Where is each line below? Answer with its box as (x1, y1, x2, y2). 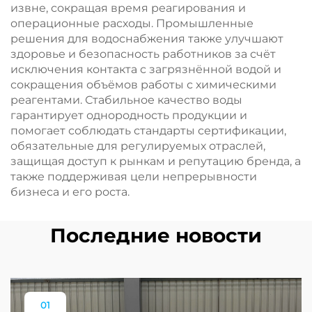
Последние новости (50, 224, 262, 247)
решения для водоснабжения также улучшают (10, 32, 283, 45)
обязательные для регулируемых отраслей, (10, 139, 265, 153)
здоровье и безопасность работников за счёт (10, 47, 276, 61)
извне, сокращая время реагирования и (10, 1, 246, 15)
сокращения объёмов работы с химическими (10, 78, 276, 91)
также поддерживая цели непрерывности (10, 170, 257, 183)
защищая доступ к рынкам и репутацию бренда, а (10, 155, 301, 168)
